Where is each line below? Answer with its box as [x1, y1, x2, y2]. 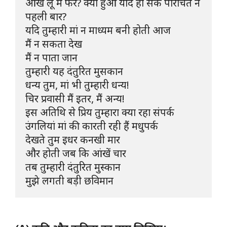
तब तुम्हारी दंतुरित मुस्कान [25, 160, 121, 174]
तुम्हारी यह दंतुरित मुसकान [25, 64, 123, 78]
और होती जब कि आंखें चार [25, 146, 126, 160]
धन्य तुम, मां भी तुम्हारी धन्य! [25, 78, 129, 92]
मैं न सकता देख [25, 36, 82, 51]
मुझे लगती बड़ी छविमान [25, 173, 116, 187]
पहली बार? [25, 9, 69, 23]
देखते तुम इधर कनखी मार [25, 132, 120, 146]
